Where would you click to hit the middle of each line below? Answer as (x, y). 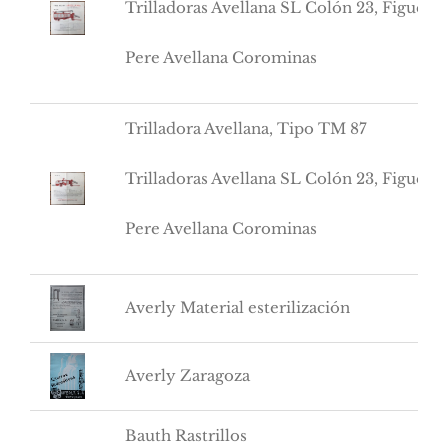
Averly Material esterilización (237, 307)
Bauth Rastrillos (186, 435)
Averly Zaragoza (187, 375)
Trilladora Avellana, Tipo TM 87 (246, 128)
